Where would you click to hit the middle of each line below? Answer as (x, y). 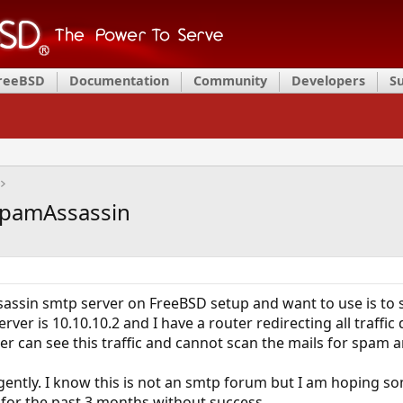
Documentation (119, 81)
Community (230, 81)
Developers (328, 81)
